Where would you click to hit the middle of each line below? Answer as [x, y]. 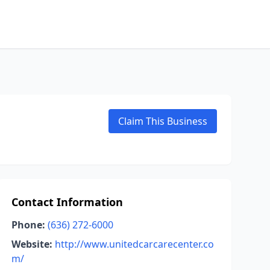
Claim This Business [163, 121]
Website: [32, 244]
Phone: [28, 225]
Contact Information [67, 202]
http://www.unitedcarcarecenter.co [134, 244]
